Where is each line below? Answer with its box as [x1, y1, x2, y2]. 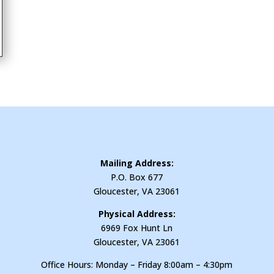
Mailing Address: [100, 157, 174, 169]
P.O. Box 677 [111, 171, 163, 183]
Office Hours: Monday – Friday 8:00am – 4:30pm [41, 258, 233, 270]
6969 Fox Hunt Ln [101, 221, 173, 234]
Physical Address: [98, 207, 176, 220]
